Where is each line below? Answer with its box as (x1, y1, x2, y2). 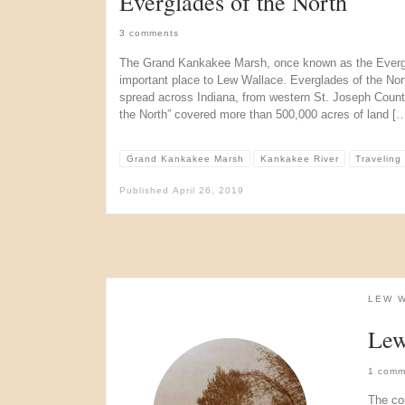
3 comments (119, 28, 179, 39)
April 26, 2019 (173, 185, 244, 196)
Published (119, 185, 173, 196)
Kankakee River (259, 153, 339, 164)
